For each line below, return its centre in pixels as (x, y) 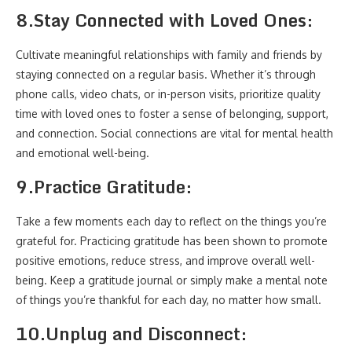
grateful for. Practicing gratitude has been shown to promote (172, 241)
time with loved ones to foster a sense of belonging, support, (172, 114)
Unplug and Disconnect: (146, 334)
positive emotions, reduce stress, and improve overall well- (165, 260)
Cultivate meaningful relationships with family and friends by (169, 55)
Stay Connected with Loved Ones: (173, 20)
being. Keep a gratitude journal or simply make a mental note (172, 280)
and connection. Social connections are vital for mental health (174, 133)
